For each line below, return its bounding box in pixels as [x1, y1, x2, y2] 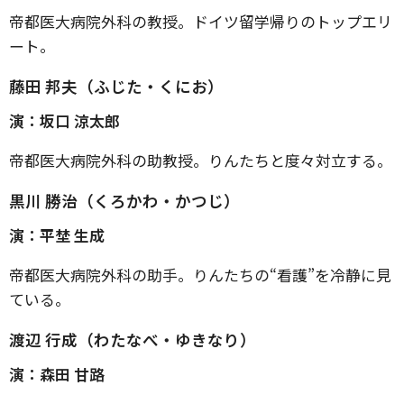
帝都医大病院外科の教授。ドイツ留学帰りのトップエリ [9, 9, 392, 32]
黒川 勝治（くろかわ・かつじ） [9, 188, 240, 212]
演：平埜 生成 [9, 223, 105, 246]
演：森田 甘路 [9, 362, 105, 385]
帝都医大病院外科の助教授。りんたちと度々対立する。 [9, 148, 392, 171]
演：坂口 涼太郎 [9, 108, 120, 132]
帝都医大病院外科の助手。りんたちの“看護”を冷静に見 [9, 262, 391, 286]
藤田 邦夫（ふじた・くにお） [9, 74, 224, 97]
